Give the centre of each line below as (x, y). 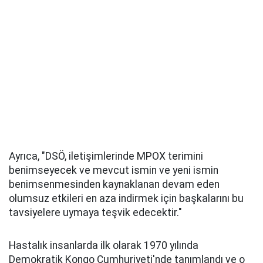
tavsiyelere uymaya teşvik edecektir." (95, 213)
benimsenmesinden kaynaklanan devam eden (114, 185)
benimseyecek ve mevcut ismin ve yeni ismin (114, 171)
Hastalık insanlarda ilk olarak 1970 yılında (104, 246)
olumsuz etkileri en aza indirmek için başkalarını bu (126, 199)
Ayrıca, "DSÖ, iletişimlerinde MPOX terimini (106, 156)
